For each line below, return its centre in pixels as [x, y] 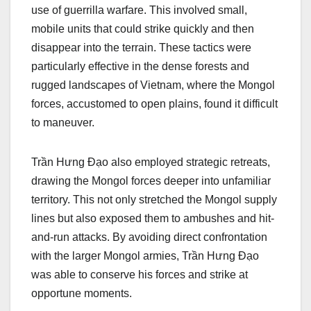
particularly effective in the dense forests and [140, 66]
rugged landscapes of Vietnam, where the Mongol [153, 85]
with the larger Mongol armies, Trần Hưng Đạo [145, 255]
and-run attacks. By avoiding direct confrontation [149, 237]
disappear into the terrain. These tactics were [141, 47]
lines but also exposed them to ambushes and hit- [153, 218]
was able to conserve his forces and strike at [140, 274]
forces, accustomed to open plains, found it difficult [154, 103]
